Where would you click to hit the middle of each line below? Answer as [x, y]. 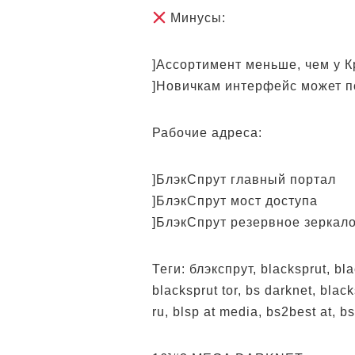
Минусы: [197, 18]
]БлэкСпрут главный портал [244, 179]
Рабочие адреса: [207, 133]
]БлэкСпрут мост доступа [235, 201]
